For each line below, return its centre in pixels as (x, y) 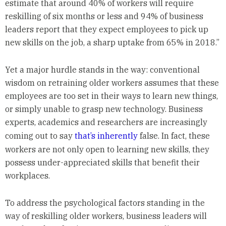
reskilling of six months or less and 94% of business (104, 16)
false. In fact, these (174, 136)
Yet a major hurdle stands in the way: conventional (102, 70)
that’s (85, 136)
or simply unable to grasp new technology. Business (104, 109)
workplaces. (27, 176)
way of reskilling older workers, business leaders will (106, 216)
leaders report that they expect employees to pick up (106, 30)
